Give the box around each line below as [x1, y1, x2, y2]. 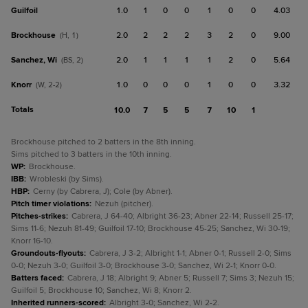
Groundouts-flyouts [11, 248, 84, 258]
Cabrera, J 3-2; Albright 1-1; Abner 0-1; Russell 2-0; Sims [89, 248, 291, 258]
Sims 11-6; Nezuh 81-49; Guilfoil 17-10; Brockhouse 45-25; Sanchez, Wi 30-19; [11, 223, 290, 234]
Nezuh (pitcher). [95, 199, 153, 209]
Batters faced [11, 273, 62, 283]
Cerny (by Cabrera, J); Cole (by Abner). [33, 186, 173, 197]
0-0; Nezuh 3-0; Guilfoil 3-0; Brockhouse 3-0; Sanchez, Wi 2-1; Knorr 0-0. [11, 261, 276, 271]
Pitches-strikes [11, 211, 66, 221]
